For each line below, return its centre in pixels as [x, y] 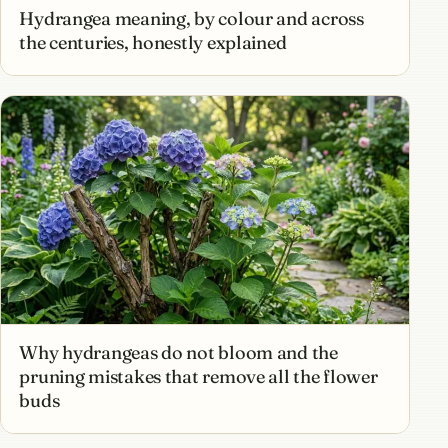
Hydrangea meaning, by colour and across [191, 19]
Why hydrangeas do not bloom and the [178, 353]
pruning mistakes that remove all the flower [198, 377]
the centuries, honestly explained [153, 43]
